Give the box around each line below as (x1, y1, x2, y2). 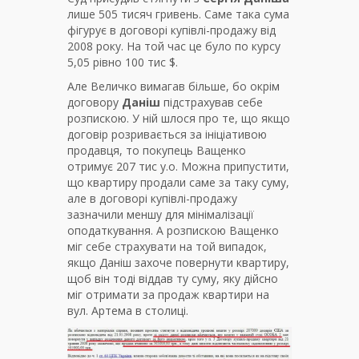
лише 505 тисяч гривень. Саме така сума (67, 6, 289, 22)
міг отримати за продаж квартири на (67, 286, 269, 302)
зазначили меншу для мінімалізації (67, 206, 254, 222)
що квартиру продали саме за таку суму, (67, 174, 289, 190)
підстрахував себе (160, 94, 263, 110)
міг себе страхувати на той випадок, (67, 238, 267, 254)
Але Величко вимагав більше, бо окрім (67, 78, 280, 94)
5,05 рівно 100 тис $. (67, 54, 178, 70)
